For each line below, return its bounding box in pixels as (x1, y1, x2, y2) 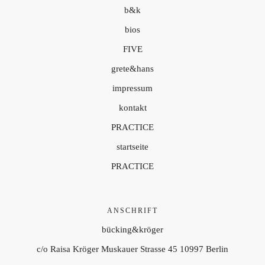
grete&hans (111, 64, 154, 73)
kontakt (118, 103, 147, 112)
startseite (117, 142, 148, 151)
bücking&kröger (102, 225, 163, 234)
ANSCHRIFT (107, 206, 158, 215)
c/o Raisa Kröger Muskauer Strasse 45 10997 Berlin (37, 244, 228, 254)
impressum (112, 83, 153, 93)
